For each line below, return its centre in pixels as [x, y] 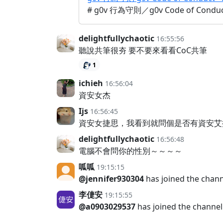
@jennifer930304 [111, 179]
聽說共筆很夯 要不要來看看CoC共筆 [143, 50]
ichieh [91, 83]
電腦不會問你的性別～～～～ [130, 151]
